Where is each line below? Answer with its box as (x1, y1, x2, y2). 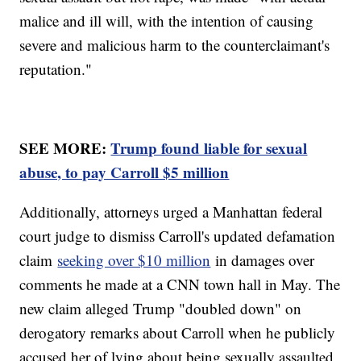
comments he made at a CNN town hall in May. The (19, 274, 341, 295)
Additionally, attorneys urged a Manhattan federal (19, 201, 323, 222)
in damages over (210, 250, 315, 271)
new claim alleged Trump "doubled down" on (19, 298, 302, 319)
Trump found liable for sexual (110, 137, 308, 160)
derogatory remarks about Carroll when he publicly (19, 322, 336, 343)
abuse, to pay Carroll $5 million (19, 161, 230, 184)
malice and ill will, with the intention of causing (19, 10, 314, 31)
